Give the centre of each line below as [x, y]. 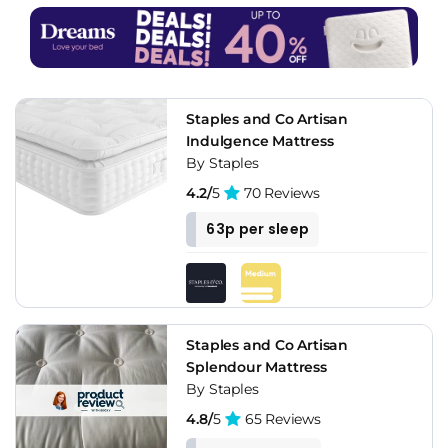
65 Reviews [281, 418]
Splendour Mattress [256, 366]
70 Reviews [280, 192]
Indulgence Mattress [260, 140]
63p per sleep [258, 228]
